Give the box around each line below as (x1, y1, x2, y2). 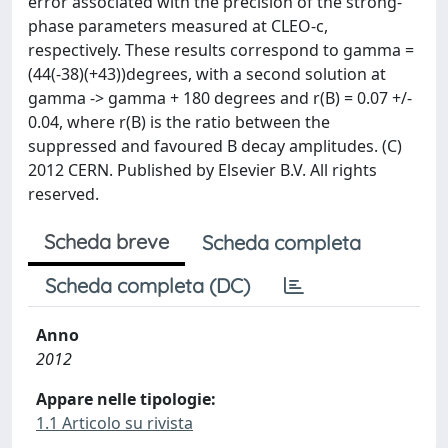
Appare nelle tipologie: (36, 388, 216, 410)
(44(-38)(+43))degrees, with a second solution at (28, 63, 386, 85)
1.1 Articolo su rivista (36, 412, 193, 434)
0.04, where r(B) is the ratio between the (28, 111, 330, 133)
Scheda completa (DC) (45, 273, 250, 298)
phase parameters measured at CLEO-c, (28, 15, 328, 37)
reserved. (28, 183, 99, 205)
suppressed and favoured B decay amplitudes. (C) (28, 135, 402, 157)
